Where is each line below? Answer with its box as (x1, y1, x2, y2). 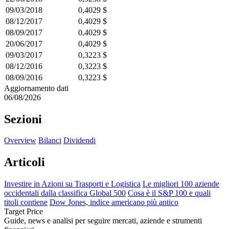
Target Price (4, 207, 43, 216)
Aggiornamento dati (4, 83, 68, 93)
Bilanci (38, 136, 61, 145)
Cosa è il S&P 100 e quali (128, 189, 211, 198)
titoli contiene (4, 198, 48, 207)
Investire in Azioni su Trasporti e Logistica (4, 179, 141, 189)
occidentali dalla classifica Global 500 (4, 189, 126, 198)
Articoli (4, 155, 45, 169)
